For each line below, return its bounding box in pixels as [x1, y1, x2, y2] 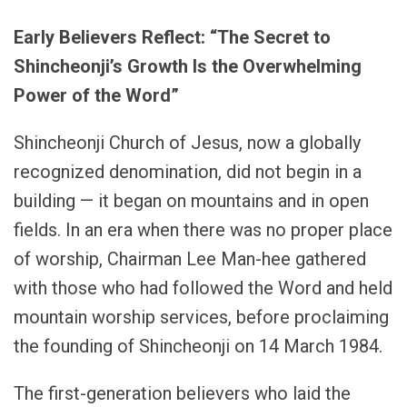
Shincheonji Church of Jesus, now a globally [14, 132, 361, 154]
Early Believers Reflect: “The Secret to [14, 26, 331, 49]
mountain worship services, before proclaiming [14, 306, 389, 329]
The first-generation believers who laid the [14, 382, 351, 405]
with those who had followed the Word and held [14, 277, 392, 300]
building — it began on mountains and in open [14, 190, 369, 213]
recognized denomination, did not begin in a [14, 161, 362, 184]
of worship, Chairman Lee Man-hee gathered [14, 248, 366, 271]
